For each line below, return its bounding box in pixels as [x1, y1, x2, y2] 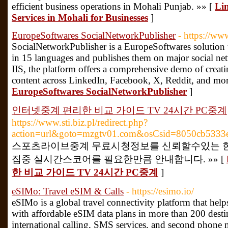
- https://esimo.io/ [126, 186, 194, 196]
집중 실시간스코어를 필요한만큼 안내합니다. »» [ [12, 154, 226, 164]
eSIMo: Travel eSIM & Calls [12, 186, 124, 196]
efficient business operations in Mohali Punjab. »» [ [12, 1, 215, 12]
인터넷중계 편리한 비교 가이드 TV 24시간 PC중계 [12, 105, 227, 116]
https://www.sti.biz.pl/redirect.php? [12, 117, 148, 128]
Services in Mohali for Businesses [12, 12, 148, 23]
